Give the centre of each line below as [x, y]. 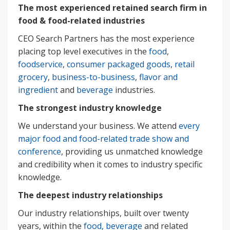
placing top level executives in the [83, 51]
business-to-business [93, 77]
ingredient [38, 90]
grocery [33, 77]
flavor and [158, 77]
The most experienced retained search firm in [112, 7]
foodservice [40, 64]
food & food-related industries [81, 20]
